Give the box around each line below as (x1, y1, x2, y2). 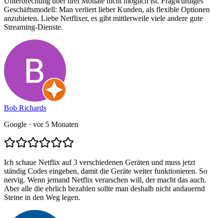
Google (4, 120, 27, 129)
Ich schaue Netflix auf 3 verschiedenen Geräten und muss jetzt (4, 158, 195, 167)
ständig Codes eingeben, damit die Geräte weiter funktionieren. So (4, 167, 207, 176)
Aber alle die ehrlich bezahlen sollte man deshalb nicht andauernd (4, 184, 205, 193)
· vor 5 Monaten (27, 120, 78, 129)
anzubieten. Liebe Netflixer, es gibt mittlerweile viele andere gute (4, 14, 203, 23)
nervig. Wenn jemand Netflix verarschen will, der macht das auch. (4, 176, 206, 184)
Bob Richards (4, 104, 46, 112)
